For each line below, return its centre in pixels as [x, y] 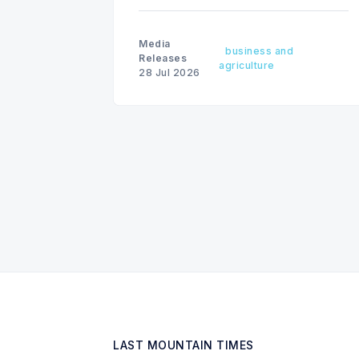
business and [260, 51]
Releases [163, 58]
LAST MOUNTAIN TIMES [184, 345]
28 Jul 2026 [169, 73]
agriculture [247, 66]
